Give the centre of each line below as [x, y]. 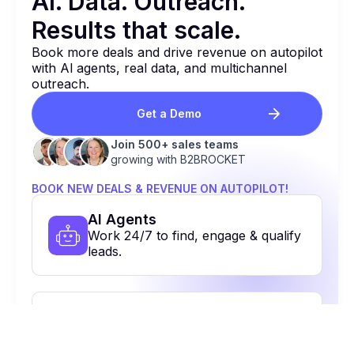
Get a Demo [169, 113]
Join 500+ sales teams [175, 144]
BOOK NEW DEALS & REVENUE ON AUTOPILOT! [160, 188]
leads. [105, 251]
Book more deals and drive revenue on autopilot [177, 52]
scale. [207, 30]
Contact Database [151, 316]
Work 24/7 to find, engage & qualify [194, 235]
